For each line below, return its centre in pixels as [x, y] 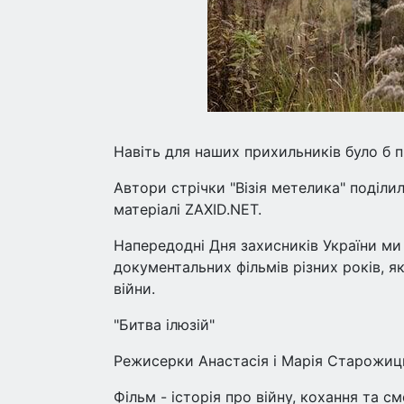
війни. [134, 289]
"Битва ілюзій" [164, 325]
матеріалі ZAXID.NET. [188, 209]
